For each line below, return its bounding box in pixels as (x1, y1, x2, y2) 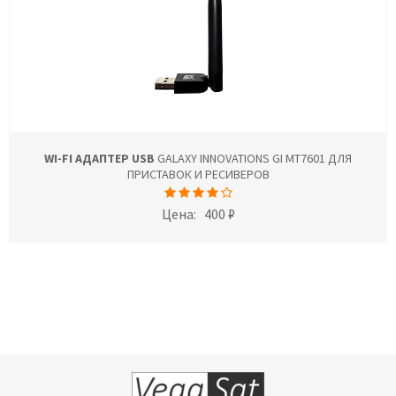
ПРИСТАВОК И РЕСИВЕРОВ (126, 166, 270, 182)
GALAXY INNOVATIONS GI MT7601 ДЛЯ (155, 150, 352, 166)
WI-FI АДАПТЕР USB (44, 150, 155, 166)
